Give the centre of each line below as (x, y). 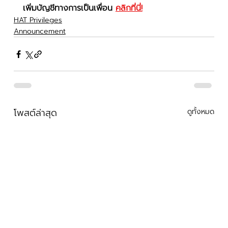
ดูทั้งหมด (201, 112)
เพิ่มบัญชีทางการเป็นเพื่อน (69, 8)
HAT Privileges (38, 20)
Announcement (39, 32)
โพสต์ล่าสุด (35, 113)
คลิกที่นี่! (129, 8)
